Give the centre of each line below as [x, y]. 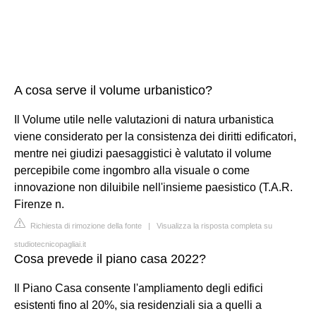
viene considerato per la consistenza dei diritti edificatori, [155, 136]
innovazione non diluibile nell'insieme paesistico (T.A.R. [153, 187]
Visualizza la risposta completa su [214, 225]
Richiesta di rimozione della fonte [85, 225]
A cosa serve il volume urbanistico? [113, 90]
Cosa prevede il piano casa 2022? [110, 259]
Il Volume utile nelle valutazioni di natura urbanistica [144, 119]
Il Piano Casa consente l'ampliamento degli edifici [139, 288]
